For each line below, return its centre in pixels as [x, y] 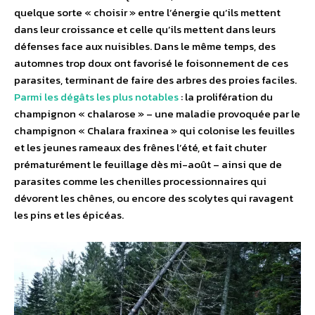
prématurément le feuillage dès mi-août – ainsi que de [148, 164]
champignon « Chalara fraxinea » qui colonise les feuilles [154, 130]
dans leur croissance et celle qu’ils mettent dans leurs [145, 29]
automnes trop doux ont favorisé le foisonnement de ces [151, 63]
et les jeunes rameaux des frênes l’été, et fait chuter [140, 147]
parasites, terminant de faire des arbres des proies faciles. [155, 79]
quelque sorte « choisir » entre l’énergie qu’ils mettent [147, 12]
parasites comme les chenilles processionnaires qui [140, 181]
